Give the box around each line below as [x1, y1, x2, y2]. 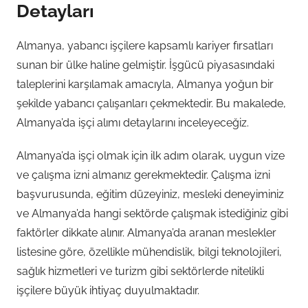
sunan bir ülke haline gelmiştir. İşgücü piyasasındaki [16, 58, 274, 71]
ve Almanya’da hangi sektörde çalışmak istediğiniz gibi [16, 207, 288, 220]
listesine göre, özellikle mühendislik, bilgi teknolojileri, [16, 245, 282, 258]
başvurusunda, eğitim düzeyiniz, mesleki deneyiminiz [16, 188, 284, 201]
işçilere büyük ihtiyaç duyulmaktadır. [16, 284, 199, 297]
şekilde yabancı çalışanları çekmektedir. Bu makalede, [16, 97, 286, 110]
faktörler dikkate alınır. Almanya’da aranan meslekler [16, 226, 276, 239]
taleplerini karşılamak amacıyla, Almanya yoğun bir [16, 78, 274, 91]
